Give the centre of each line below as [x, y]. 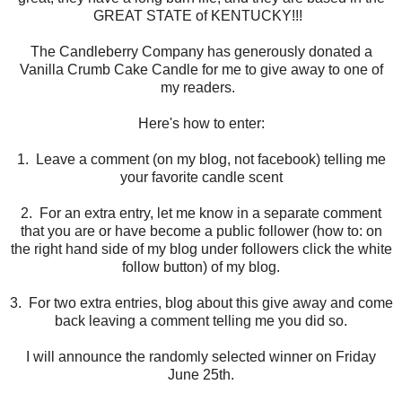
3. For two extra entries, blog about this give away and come [201, 303]
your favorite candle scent [201, 178]
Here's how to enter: [201, 124]
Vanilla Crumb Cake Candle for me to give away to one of [201, 70]
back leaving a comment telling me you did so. [201, 321]
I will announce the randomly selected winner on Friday [201, 357]
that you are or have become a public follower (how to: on [201, 232]
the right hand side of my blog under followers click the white [201, 249]
